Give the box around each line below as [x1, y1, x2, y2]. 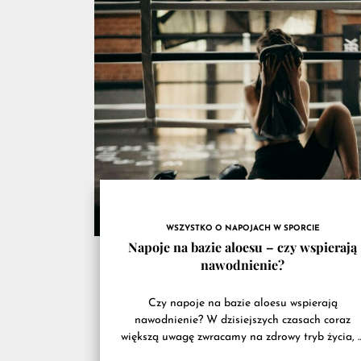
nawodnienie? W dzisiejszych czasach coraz [135, 313, 351, 326]
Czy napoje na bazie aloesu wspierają [147, 297, 338, 309]
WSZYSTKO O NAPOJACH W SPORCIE [165, 223, 320, 233]
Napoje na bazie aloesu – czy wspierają [128, 238, 358, 255]
